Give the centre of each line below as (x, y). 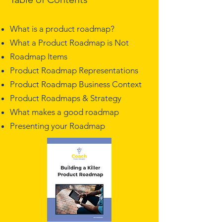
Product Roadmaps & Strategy (66, 98)
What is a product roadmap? (62, 29)
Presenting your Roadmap (57, 126)
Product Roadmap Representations (74, 70)
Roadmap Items (39, 56)
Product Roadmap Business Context (76, 84)
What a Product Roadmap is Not (69, 43)
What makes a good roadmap (64, 112)
